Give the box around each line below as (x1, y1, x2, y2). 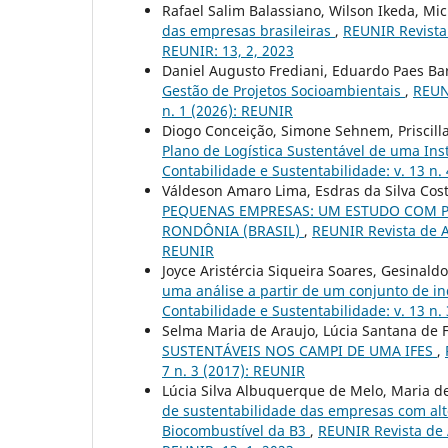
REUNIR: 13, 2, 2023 (162, 41, 294, 61)
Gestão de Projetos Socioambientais (162, 81, 405, 101)
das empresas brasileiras (162, 21, 335, 41)
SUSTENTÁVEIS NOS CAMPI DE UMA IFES (162, 341, 437, 361)
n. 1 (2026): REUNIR (162, 101, 293, 121)
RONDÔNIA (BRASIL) (162, 221, 304, 241)
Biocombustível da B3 (162, 421, 310, 441)
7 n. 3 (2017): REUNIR (162, 361, 305, 381)
